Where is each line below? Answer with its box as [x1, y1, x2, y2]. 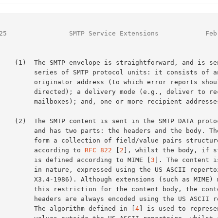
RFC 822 [84, 146, 112, 154]
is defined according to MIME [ [34, 156, 151, 163]
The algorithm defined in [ [34, 204, 135, 212]
